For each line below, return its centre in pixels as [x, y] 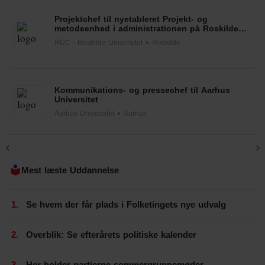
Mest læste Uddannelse [70, 170]
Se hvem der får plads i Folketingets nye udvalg [126, 204]
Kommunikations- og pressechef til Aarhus [142, 90]
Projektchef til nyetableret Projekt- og [131, 19]
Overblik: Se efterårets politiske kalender [111, 235]
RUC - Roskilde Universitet [98, 42]
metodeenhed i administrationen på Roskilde [146, 28]
